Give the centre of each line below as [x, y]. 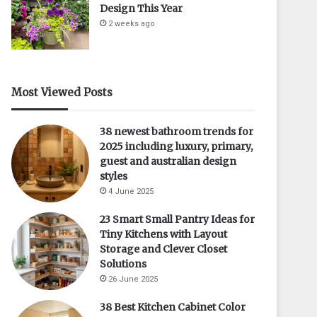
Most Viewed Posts [62, 92]
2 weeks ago [132, 23]
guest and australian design [168, 161]
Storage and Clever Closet [164, 249]
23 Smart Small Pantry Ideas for [178, 219]
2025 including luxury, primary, [177, 146]
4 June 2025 [131, 191]
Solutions [123, 264]
